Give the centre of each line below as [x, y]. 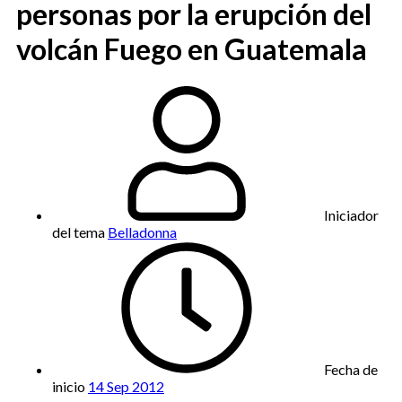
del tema [79, 232]
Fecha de [351, 369]
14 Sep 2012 [126, 386]
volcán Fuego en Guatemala [192, 49]
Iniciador [351, 214]
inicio [69, 386]
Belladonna [142, 232]
